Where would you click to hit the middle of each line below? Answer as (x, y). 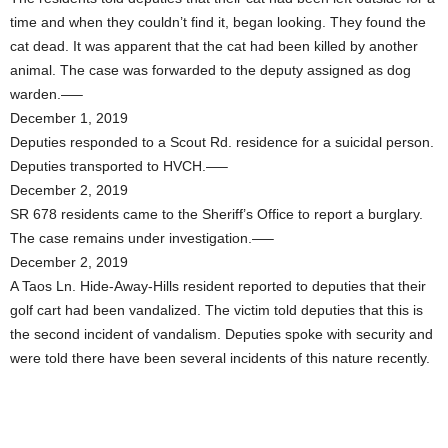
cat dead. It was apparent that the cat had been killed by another (214, 46)
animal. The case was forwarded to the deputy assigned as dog (210, 70)
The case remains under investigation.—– (142, 238)
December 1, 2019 (69, 118)
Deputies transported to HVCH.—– (119, 166)
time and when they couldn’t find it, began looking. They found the (218, 22)
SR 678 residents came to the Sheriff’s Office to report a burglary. (216, 214)
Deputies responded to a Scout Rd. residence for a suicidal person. (222, 142)
